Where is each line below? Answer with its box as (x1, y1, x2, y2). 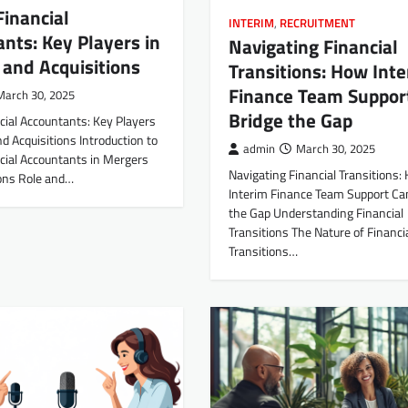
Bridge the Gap (228, 105, 352, 135)
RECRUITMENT (279, 14, 355, 32)
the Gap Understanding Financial (228, 202, 403, 223)
